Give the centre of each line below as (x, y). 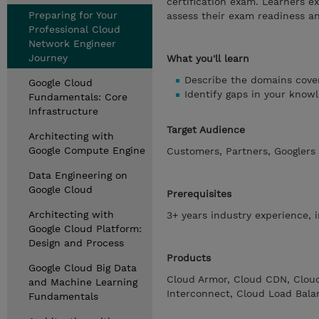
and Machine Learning (83, 282)
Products (189, 258)
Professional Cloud (74, 29)
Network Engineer (72, 43)
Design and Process (76, 243)
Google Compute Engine (87, 150)
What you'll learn (208, 58)
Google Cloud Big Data (83, 268)
